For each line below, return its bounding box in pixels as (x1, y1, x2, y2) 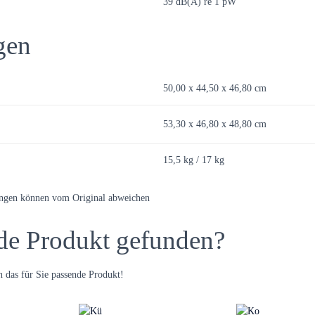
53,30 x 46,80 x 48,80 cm (163, 119, 266, 129)
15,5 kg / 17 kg (163, 155, 224, 165)
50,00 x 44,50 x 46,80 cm (163, 83, 266, 94)
